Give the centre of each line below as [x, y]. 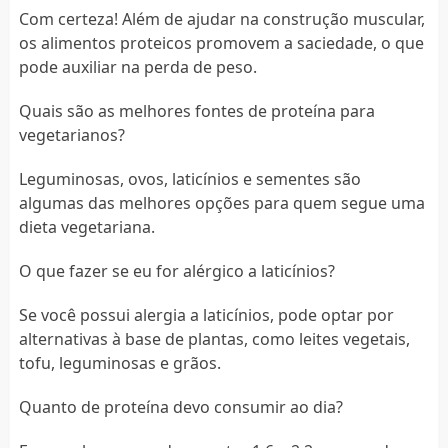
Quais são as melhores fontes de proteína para [196, 110]
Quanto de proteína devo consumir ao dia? [180, 406]
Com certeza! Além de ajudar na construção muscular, [221, 18]
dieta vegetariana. [86, 226]
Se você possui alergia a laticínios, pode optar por [206, 314]
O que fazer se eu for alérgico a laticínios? [176, 270]
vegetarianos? [71, 134]
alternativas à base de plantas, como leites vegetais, [214, 338]
